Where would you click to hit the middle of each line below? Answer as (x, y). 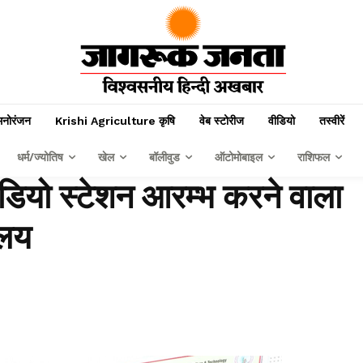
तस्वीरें (331, 121)
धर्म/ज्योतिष (40, 157)
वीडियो (281, 121)
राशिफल (313, 157)
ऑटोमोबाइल (238, 157)
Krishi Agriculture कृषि (115, 121)
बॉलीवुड (164, 157)
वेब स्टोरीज (221, 121)
